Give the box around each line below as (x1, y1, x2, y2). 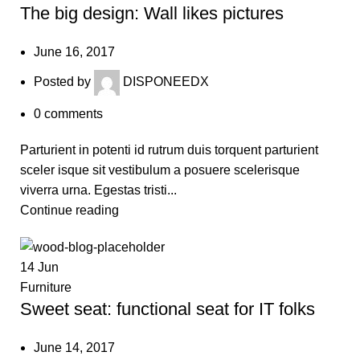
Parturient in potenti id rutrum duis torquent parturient (20, 142, 318, 157)
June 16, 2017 (34, 44, 115, 59)
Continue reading (20, 202, 119, 217)
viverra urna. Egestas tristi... (20, 182, 177, 197)
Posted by (34, 74, 94, 88)
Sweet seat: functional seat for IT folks (20, 298, 315, 319)
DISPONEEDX (123, 74, 209, 88)
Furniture (20, 280, 72, 294)
